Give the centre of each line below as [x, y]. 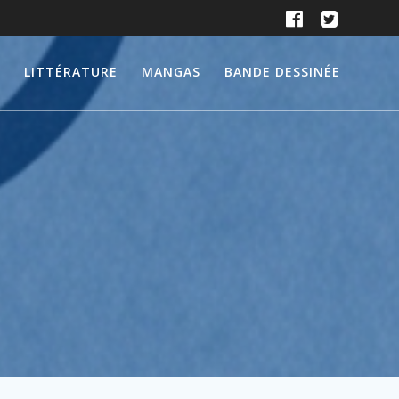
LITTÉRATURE [70, 71]
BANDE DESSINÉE [283, 71]
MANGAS [171, 71]
